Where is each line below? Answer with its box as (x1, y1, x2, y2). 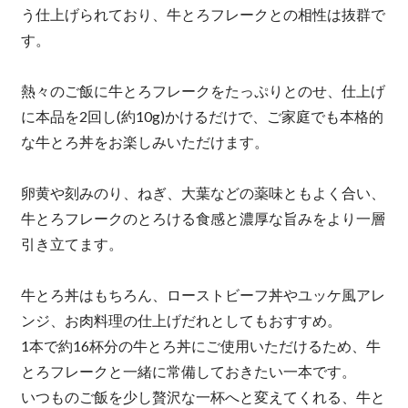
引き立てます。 (20, 235, 123, 253)
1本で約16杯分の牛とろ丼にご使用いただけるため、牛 (20, 337, 381, 355)
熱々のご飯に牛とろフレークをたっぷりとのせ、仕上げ (20, 82, 385, 100)
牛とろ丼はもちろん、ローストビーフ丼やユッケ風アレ (20, 286, 385, 304)
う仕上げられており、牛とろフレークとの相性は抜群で (20, 5, 385, 24)
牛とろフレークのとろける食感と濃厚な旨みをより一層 (20, 209, 385, 228)
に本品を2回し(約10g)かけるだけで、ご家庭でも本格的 (20, 107, 383, 126)
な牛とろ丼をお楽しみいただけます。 (20, 133, 269, 151)
